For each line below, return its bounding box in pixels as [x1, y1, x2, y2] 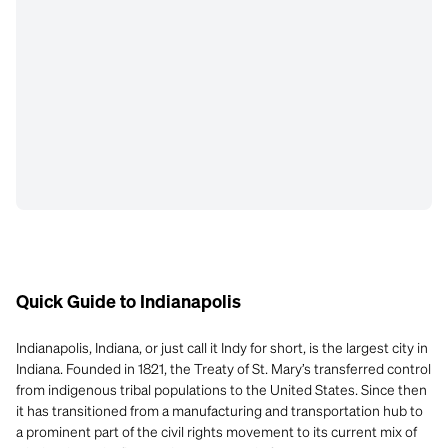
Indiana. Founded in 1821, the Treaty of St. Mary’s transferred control [16, 359, 431, 377]
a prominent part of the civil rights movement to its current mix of [16, 422, 417, 440]
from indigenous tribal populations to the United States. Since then [16, 380, 427, 398]
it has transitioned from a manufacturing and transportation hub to [16, 401, 423, 419]
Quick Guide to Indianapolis [16, 294, 241, 312]
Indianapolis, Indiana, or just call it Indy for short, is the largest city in [16, 338, 428, 356]
